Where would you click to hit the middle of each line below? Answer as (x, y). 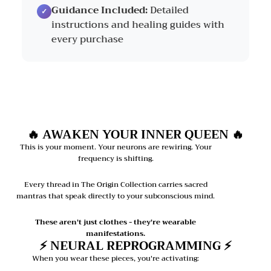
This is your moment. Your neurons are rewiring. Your (116, 147)
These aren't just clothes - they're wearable (116, 222)
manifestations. (116, 234)
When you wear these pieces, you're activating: (116, 259)
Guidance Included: (100, 11)
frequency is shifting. (116, 159)
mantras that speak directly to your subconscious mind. (116, 196)
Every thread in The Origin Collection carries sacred (116, 185)
